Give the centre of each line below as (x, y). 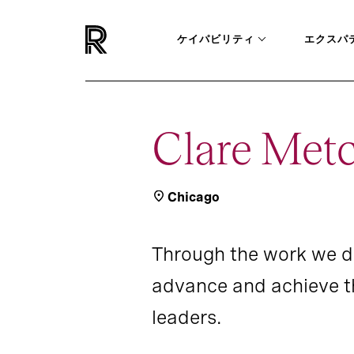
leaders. (186, 317)
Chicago (194, 197)
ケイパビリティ (216, 39)
